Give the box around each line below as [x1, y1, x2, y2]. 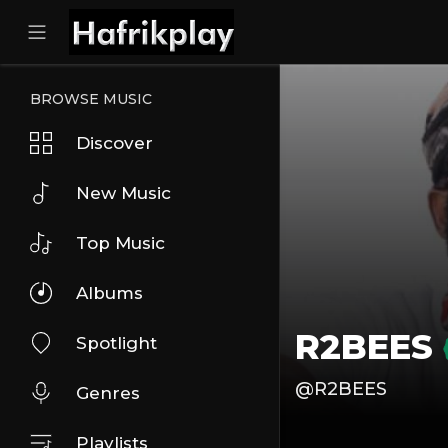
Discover [76, 133, 153, 153]
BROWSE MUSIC [30, 90, 152, 108]
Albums [76, 283, 143, 303]
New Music [76, 183, 171, 203]
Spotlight [76, 333, 157, 353]
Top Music [76, 233, 165, 253]
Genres [76, 383, 140, 403]
